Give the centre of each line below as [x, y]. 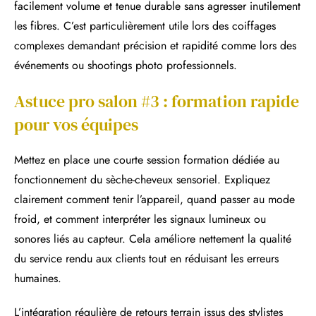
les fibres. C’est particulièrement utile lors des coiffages [145, 25]
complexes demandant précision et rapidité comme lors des [155, 45]
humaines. [38, 278]
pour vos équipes [76, 124]
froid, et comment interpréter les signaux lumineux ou [140, 219]
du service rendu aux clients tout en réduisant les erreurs [146, 258]
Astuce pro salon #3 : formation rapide [157, 101]
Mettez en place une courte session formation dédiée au [147, 159]
